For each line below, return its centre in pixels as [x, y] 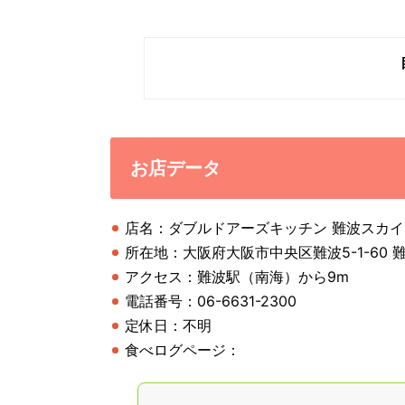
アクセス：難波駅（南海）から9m [237, 276]
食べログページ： [183, 349]
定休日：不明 [168, 325]
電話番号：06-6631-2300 [211, 301]
